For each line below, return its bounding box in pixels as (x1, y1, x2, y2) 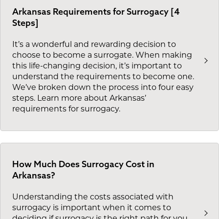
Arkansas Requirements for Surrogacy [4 (12, 5, 180, 17)
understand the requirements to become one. (12, 73, 194, 82)
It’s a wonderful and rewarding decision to (12, 41, 176, 49)
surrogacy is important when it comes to (12, 204, 171, 213)
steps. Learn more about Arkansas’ (12, 95, 146, 103)
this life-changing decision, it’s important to (12, 63, 182, 71)
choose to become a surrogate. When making (12, 52, 192, 60)
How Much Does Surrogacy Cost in (12, 158, 154, 170)
